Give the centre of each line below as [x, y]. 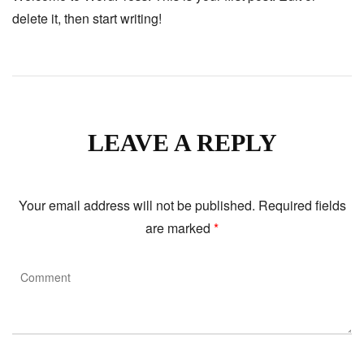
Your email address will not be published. [136, 206]
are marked [180, 228]
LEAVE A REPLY [182, 143]
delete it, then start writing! [87, 18]
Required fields [302, 206]
